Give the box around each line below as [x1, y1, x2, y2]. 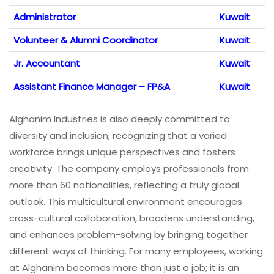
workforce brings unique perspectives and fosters [9, 146, 235, 159]
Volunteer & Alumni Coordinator [13, 34, 158, 47]
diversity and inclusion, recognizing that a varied [9, 129, 227, 143]
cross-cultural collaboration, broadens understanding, [9, 212, 254, 225]
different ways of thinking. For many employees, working [9, 245, 263, 258]
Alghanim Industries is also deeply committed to [9, 113, 230, 126]
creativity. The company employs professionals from [9, 162, 249, 176]
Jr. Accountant [13, 57, 80, 70]
